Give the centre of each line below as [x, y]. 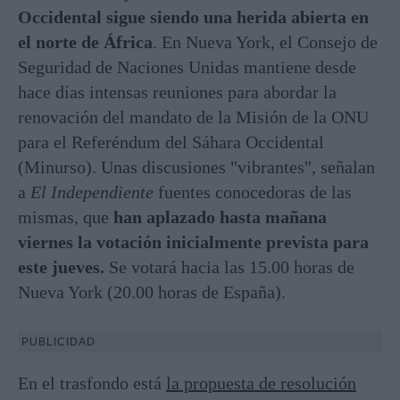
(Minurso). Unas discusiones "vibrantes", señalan [196, 167]
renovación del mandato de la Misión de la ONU [193, 117]
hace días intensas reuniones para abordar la [177, 92]
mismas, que [66, 217]
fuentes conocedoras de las [253, 192]
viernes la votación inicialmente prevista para [193, 242]
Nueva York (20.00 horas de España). [152, 292]
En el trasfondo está [92, 383]
